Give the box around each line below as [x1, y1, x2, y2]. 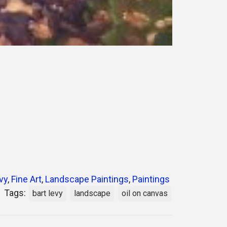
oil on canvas [122, 188, 168, 198]
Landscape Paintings [45, 174, 129, 184]
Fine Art [11, 174, 42, 184]
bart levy [32, 188, 63, 198]
